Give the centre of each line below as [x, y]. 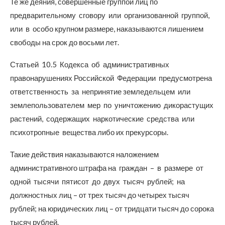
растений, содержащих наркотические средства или [103, 119]
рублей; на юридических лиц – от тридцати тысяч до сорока [112, 208]
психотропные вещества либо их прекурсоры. [89, 132]
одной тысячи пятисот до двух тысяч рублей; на [97, 181]
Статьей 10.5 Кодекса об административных [90, 64]
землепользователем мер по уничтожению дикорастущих [112, 105]
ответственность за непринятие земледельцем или [101, 91]
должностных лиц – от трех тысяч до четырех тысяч [100, 195]
